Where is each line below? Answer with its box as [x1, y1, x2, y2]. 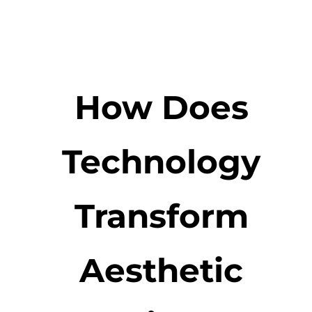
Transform [74, 195, 249, 236]
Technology [62, 141, 261, 182]
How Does [74, 86, 249, 127]
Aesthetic [79, 249, 244, 290]
